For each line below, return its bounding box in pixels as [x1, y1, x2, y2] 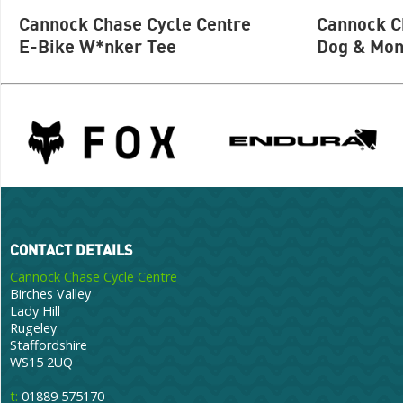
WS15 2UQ [10, 353, 73, 371]
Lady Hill [10, 301, 60, 319]
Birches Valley [10, 284, 91, 302]
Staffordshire [10, 336, 87, 354]
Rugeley [10, 318, 57, 336]
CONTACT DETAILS [10, 240, 132, 259]
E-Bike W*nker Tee [19, 35, 176, 58]
